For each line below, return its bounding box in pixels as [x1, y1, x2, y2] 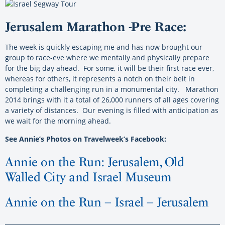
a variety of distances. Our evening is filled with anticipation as [5, 105, 218, 116]
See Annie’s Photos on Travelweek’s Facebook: [5, 134, 166, 144]
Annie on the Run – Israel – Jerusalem [5, 194, 208, 210]
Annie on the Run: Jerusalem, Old [5, 154, 184, 170]
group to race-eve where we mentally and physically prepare [5, 53, 209, 63]
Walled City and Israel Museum [5, 169, 171, 185]
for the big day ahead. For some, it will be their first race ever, [5, 63, 214, 73]
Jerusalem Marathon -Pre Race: [5, 19, 186, 35]
